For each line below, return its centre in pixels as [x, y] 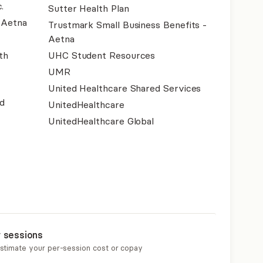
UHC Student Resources [102, 55]
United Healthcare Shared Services [125, 88]
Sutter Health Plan [89, 8]
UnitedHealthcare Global [101, 121]
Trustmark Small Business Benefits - [128, 25]
